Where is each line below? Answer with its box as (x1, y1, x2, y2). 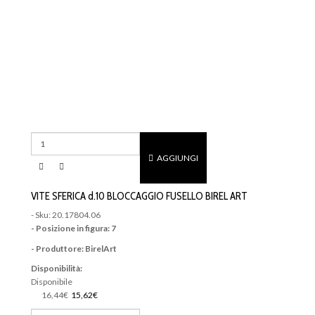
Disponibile (31, 276, 72, 288)
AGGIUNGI (155, 153, 198, 164)
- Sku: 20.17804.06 (31, 210, 101, 221)
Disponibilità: (31, 263, 82, 274)
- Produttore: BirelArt (31, 243, 117, 254)
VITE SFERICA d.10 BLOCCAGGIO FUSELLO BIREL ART (31, 189, 247, 202)
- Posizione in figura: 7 (31, 223, 116, 234)
